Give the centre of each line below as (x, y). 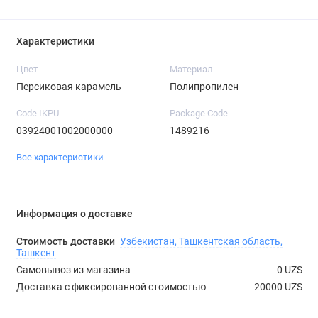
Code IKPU (37, 113)
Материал (191, 69)
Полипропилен (204, 86)
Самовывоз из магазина (73, 270)
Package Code (198, 113)
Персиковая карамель (68, 86)
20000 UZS (278, 287)
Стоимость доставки (66, 242)
